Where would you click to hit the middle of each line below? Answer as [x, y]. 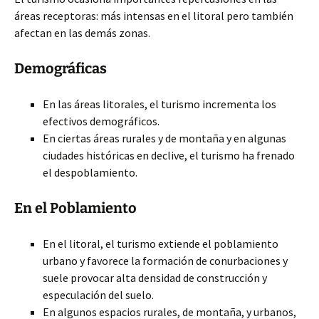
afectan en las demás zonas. [82, 33]
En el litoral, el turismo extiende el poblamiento [161, 244]
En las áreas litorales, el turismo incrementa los [159, 104]
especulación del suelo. [98, 295]
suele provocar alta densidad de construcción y [155, 278]
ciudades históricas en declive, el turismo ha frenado [169, 155]
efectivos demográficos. [101, 121]
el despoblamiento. [90, 172]
